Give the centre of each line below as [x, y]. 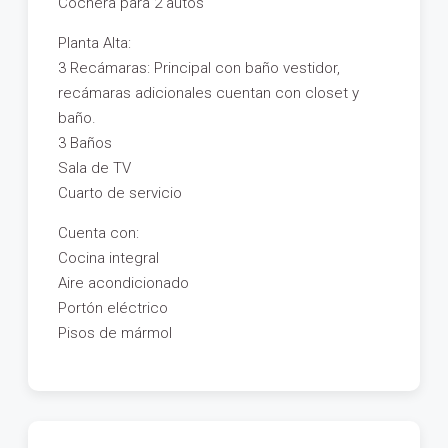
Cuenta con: [98, 233]
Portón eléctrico [113, 308]
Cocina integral [108, 258]
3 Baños [85, 143]
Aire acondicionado [123, 283]
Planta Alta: [94, 43]
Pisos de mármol [115, 333]
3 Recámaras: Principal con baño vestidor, [199, 68]
